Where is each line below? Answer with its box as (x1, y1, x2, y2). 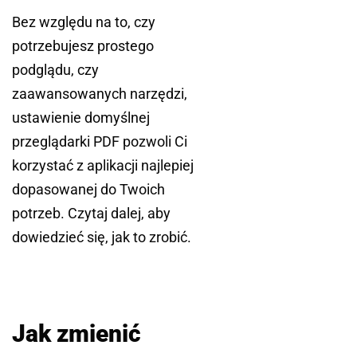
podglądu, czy (12, 61, 99, 79)
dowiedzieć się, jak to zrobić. (12, 229, 191, 246)
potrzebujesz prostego (12, 37, 154, 55)
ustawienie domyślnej (12, 109, 150, 127)
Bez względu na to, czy (12, 14, 155, 31)
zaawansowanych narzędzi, (12, 85, 187, 103)
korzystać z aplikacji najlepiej (12, 157, 194, 175)
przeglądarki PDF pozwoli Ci (12, 133, 187, 151)
